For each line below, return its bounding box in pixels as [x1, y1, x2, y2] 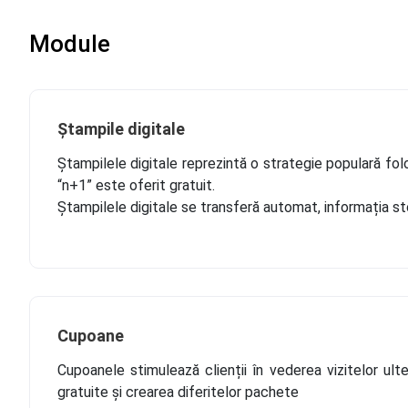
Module [29, 30, 110, 57]
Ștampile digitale [57, 119, 185, 138]
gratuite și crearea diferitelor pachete [57, 383, 299, 401]
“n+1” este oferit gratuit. [57, 177, 215, 194]
